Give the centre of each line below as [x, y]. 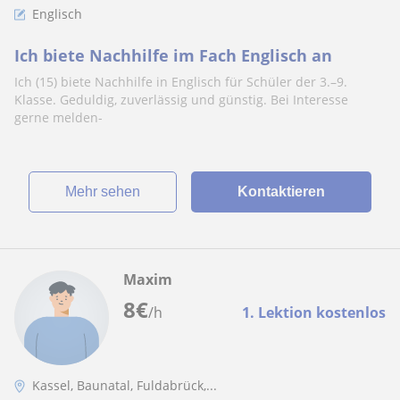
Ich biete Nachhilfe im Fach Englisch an [173, 55]
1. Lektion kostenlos [314, 312]
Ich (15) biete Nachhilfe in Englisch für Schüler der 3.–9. [181, 82]
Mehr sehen [108, 192]
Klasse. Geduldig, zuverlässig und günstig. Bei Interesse [181, 100]
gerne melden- [58, 117]
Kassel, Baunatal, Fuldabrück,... [125, 385]
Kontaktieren [281, 192]
